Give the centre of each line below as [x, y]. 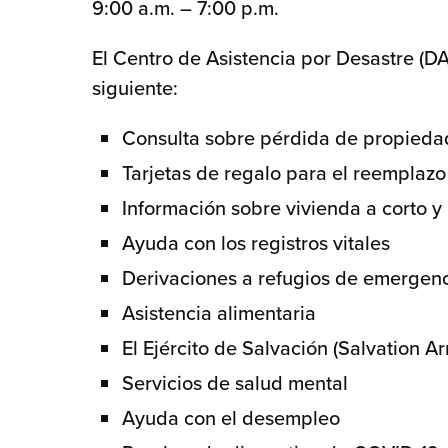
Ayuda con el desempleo [231, 418]
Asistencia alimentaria [219, 313]
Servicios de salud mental [235, 383]
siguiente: [135, 88]
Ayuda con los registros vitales [256, 243]
